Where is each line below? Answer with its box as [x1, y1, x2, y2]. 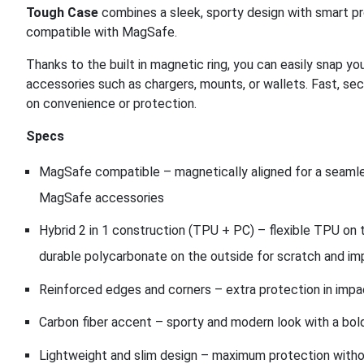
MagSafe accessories [39, 190, 164, 206]
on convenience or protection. [26, 96, 197, 111]
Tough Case [26, 5, 98, 20]
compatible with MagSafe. [26, 24, 177, 40]
